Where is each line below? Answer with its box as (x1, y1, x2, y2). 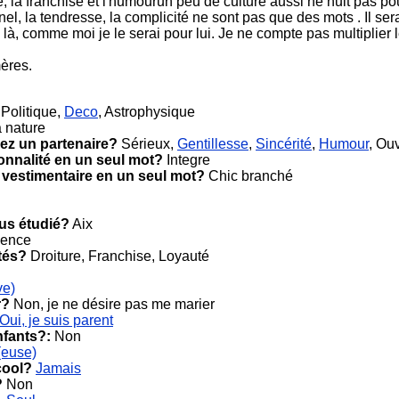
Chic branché (205, 168, 293, 183)
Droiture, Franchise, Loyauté (27, 248, 209, 264)
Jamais (36, 361, 81, 376)
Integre (163, 152, 210, 167)
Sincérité (256, 136, 312, 151)
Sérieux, (118, 136, 177, 151)
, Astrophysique (98, 104, 195, 119)
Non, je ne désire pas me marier (10, 297, 215, 312)
